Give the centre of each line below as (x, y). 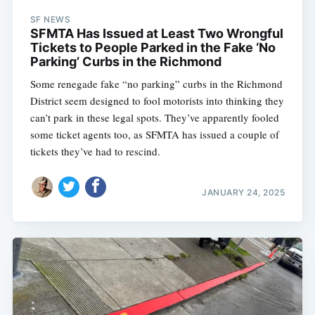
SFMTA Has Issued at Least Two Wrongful (156, 33)
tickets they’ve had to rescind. (95, 151)
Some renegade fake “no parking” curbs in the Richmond (156, 83)
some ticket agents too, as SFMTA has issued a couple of (154, 134)
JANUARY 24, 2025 (244, 193)
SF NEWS (50, 19)
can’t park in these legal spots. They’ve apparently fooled (154, 117)
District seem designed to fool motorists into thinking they (157, 100)
